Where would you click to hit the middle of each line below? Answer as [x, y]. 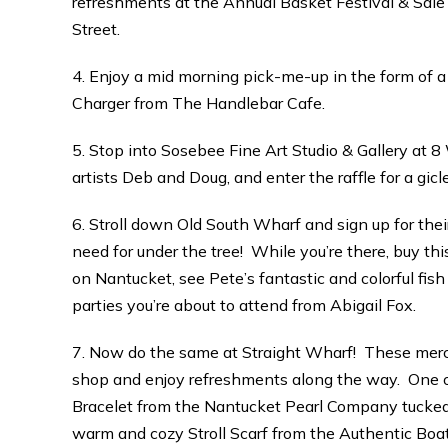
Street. [96, 29]
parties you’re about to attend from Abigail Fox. [244, 305]
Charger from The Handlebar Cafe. [198, 103]
